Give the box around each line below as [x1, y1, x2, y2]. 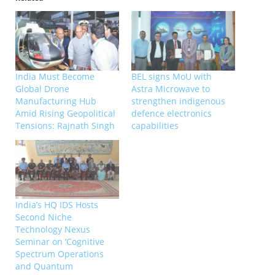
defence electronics [131, 107, 212, 119]
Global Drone [15, 82, 69, 95]
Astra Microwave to [131, 82, 210, 95]
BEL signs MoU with [131, 70, 212, 82]
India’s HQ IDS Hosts [15, 199, 98, 211]
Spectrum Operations [15, 248, 104, 260]
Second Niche [15, 211, 72, 223]
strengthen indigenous [131, 95, 225, 107]
